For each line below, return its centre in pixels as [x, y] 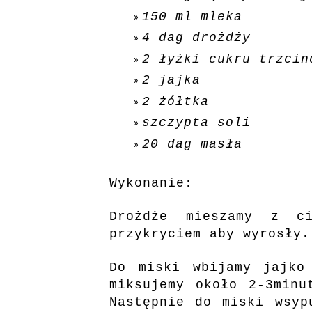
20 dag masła [196, 144]
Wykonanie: [151, 183]
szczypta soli [196, 123]
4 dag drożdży [196, 38]
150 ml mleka [192, 16]
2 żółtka [175, 101]
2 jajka [171, 80]
